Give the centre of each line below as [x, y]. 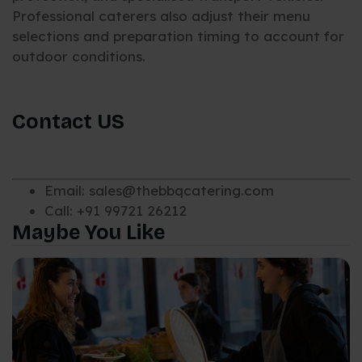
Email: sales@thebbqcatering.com [159, 190]
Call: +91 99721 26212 [116, 210]
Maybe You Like [88, 232]
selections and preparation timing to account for [178, 36]
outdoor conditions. [79, 56]
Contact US [68, 122]
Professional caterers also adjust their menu [161, 15]
